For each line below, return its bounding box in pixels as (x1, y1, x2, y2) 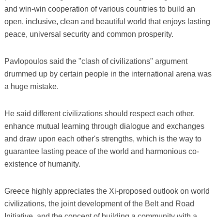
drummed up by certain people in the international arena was (4, 69, 212, 78)
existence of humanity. (4, 159, 80, 168)
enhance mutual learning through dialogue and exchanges (4, 122, 204, 130)
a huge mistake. (4, 82, 59, 91)
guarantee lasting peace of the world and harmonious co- (4, 147, 199, 155)
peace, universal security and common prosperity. (4, 30, 173, 38)
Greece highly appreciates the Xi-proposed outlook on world (4, 186, 210, 195)
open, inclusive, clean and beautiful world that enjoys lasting (4, 17, 210, 26)
